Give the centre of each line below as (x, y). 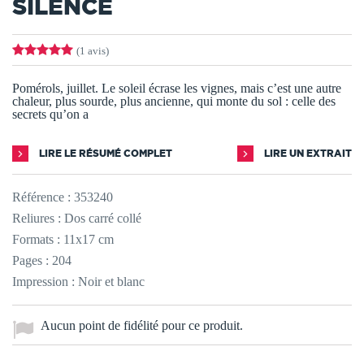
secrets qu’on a (50, 115)
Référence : (41, 197)
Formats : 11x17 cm (63, 240)
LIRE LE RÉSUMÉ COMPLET (104, 154)
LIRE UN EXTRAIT (307, 154)
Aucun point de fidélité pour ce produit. (142, 326)
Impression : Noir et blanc (78, 282)
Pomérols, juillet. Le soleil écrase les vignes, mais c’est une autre (177, 89)
